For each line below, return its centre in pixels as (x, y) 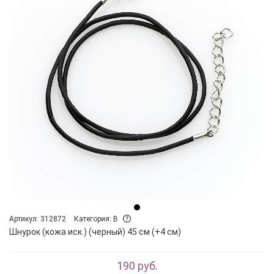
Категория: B (97, 219)
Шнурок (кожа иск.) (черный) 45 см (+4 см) (95, 231)
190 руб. (137, 265)
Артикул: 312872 (38, 219)
